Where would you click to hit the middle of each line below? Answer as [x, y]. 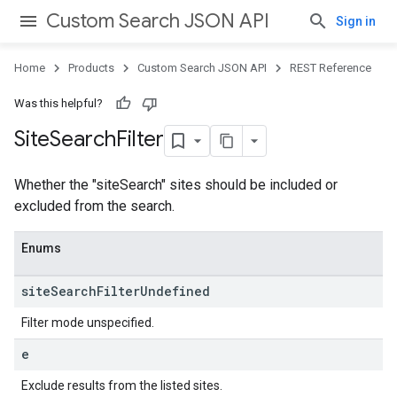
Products [91, 68]
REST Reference [331, 68]
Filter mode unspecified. [88, 323]
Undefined [175, 291]
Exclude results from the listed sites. [122, 385]
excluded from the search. [94, 206]
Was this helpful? [58, 103]
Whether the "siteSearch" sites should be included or [176, 185]
